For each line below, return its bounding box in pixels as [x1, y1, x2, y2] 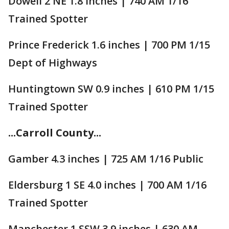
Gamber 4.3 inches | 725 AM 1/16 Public [8, 151, 203, 166]
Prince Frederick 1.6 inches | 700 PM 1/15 [8, 37, 210, 52]
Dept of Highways [8, 55, 97, 70]
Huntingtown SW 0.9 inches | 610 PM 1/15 [8, 81, 214, 96]
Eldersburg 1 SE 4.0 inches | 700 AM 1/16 [8, 177, 207, 192]
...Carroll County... [8, 125, 101, 140]
